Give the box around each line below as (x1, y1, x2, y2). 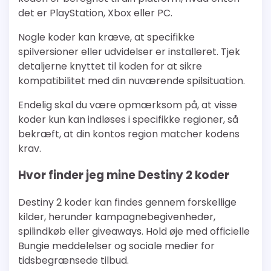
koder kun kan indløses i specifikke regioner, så (18, 112, 238, 126)
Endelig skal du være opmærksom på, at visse (18, 97, 237, 112)
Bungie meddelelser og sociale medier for (18, 239, 215, 253)
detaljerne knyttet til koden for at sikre (18, 59, 202, 73)
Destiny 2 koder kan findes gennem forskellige (18, 195, 237, 210)
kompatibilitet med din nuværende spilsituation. (18, 73, 245, 88)
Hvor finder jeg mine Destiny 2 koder (18, 167, 229, 184)
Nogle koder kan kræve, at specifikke (18, 30, 195, 44)
